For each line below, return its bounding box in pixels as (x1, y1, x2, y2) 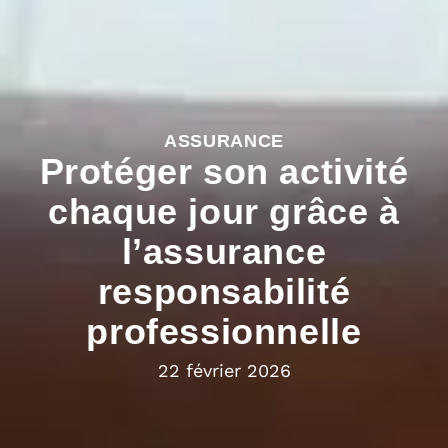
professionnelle (86, 310, 362, 352)
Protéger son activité (39, 150, 409, 192)
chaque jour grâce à (48, 190, 400, 232)
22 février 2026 (157, 359, 291, 381)
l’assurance (121, 230, 327, 272)
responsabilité (97, 270, 351, 312)
